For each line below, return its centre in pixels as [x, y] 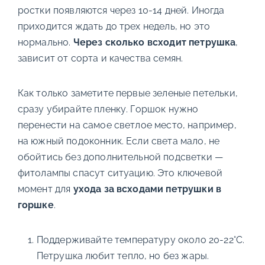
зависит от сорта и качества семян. [100, 58]
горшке [35, 205]
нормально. [45, 42]
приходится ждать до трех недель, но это [114, 26]
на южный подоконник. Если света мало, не [119, 141]
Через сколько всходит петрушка [154, 42]
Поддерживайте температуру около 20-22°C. [140, 240]
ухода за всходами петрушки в [147, 189]
